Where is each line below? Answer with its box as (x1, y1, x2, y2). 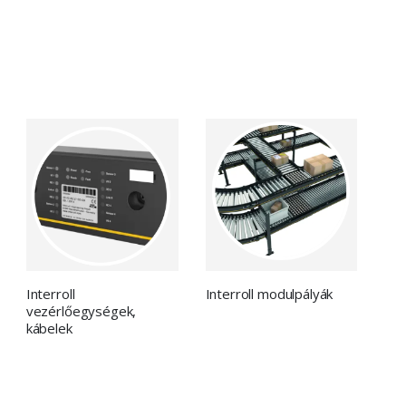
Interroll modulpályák (205, 284, 333, 303)
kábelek (25, 318, 72, 337)
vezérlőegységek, (25, 301, 137, 320)
